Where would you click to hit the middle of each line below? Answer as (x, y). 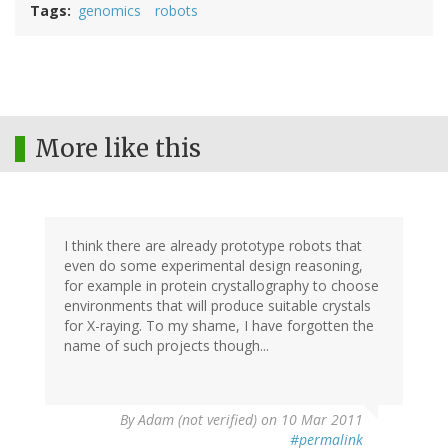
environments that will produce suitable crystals (217, 305)
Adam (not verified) (197, 419)
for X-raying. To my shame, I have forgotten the (219, 325)
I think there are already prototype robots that (213, 245)
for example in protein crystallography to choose (221, 285)
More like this (118, 148)
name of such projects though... (166, 345)
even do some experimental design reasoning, (213, 265)
